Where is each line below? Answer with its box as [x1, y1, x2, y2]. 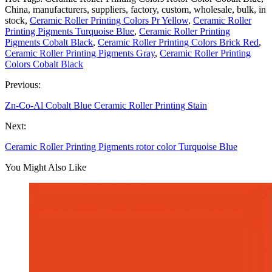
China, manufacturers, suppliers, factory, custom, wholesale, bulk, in [5, 4, 266, 15]
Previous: [5, 79, 41, 90]
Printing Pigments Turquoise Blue [5, 25, 134, 36]
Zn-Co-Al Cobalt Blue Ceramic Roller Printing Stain [5, 100, 207, 110]
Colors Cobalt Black [5, 58, 83, 69]
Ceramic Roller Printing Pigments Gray [5, 47, 155, 58]
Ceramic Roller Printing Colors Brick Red [98, 36, 259, 47]
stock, [5, 15, 30, 25]
